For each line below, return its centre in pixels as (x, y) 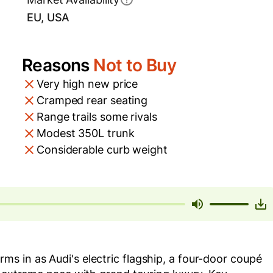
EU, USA (48, 17)
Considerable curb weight (102, 150)
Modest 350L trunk (86, 133)
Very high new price (87, 84)
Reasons (58, 66)
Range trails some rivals (97, 117)
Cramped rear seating (92, 101)
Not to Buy (135, 66)
